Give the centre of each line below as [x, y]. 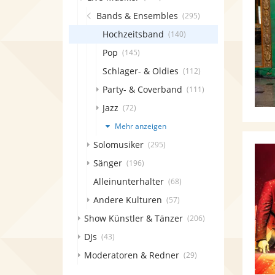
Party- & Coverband [142, 89]
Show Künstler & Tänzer [134, 218]
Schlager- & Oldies [141, 71]
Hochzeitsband [133, 34]
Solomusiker [118, 145]
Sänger [108, 163]
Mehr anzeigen [139, 126]
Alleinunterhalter [129, 181]
